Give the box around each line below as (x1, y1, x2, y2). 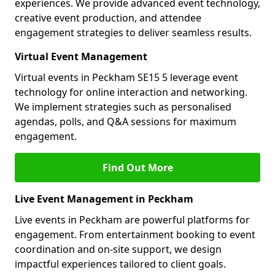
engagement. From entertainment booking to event (15, 228, 255, 241)
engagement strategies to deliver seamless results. (15, 26, 252, 39)
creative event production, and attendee (15, 11, 201, 25)
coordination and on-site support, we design (15, 242, 222, 256)
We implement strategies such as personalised (15, 100, 231, 114)
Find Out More (102, 161, 173, 174)
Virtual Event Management (15, 50, 147, 63)
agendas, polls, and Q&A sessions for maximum (15, 115, 236, 128)
